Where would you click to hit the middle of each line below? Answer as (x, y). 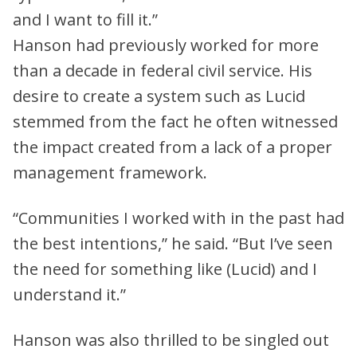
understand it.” (69, 294)
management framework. (110, 172)
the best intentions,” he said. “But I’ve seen (173, 243)
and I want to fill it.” (85, 19)
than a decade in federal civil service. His (163, 70)
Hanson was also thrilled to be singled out (171, 339)
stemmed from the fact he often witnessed (175, 121)
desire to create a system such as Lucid (159, 96)
